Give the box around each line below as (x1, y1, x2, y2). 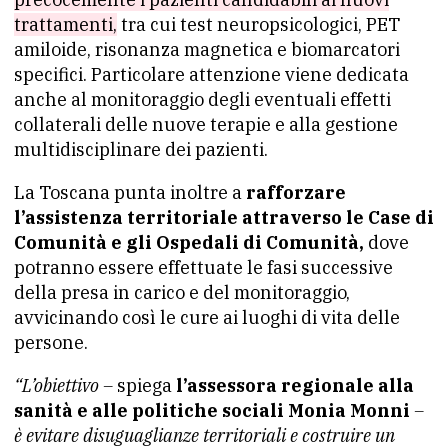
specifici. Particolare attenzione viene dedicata (14, 63, 409, 86)
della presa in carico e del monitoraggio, (14, 281, 350, 304)
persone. (14, 331, 88, 354)
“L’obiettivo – (14, 374, 117, 397)
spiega (117, 374, 176, 397)
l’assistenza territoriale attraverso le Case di (14, 206, 434, 229)
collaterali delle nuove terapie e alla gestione (14, 113, 398, 136)
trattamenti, (14, 13, 117, 36)
